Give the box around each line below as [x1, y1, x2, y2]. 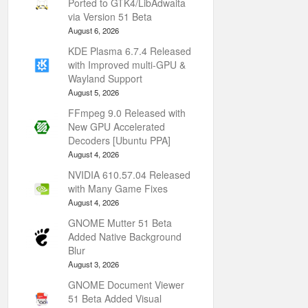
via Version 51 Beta [68, 10, 152, 23]
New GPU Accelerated [68, 120, 165, 133]
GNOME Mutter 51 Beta [68, 216, 172, 230]
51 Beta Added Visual [68, 291, 162, 305]
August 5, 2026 [68, 87, 119, 98]
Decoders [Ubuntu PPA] [68, 133, 170, 147]
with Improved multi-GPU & [68, 58, 186, 71]
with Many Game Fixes [68, 181, 168, 195]
